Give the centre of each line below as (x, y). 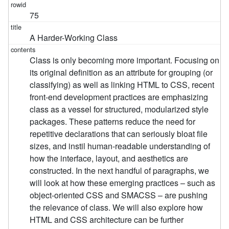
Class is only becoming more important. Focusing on (125, 60)
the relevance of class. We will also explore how (117, 207)
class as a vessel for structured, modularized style (119, 109)
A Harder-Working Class (74, 37)
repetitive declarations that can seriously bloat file (119, 133)
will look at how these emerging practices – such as (123, 182)
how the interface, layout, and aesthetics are (109, 158)
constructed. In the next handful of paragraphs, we (120, 170)
